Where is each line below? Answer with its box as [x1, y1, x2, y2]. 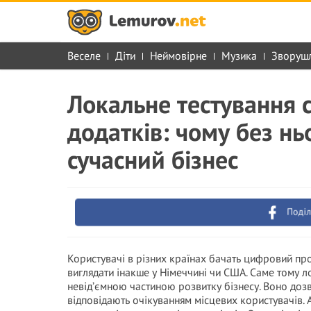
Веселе [67, 49, 101, 62]
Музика [221, 49, 257, 62]
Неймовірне [150, 49, 207, 62]
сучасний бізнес [67, 143, 238, 176]
